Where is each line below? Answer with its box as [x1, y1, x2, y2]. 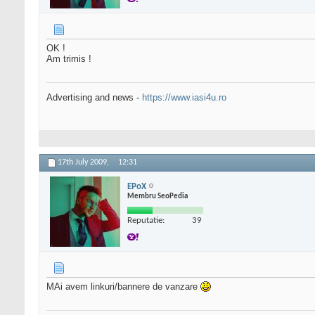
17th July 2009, [58, 158, 111, 167]
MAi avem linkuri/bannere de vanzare [46, 281, 200, 292]
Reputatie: [127, 215, 165, 225]
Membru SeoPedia [127, 192, 188, 200]
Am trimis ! [46, 53, 91, 65]
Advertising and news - [46, 92, 142, 103]
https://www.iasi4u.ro [142, 92, 226, 103]
